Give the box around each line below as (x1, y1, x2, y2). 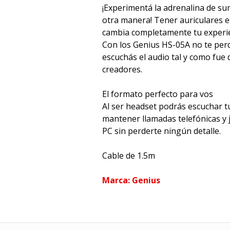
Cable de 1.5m (102, 150, 155, 161)
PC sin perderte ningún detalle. (102, 125, 221, 137)
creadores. (102, 64, 142, 75)
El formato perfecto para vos (102, 88, 213, 100)
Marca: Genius (102, 175, 160, 186)
